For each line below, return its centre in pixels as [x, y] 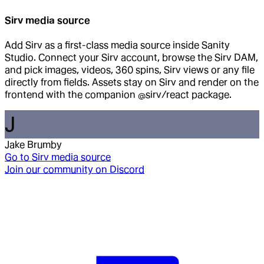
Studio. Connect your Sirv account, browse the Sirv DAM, [131, 58]
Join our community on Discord [75, 170]
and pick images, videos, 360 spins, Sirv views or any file [130, 70]
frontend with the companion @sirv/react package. [118, 95]
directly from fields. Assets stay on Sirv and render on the [132, 82]
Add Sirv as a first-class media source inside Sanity [117, 45]
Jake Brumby [33, 145]
